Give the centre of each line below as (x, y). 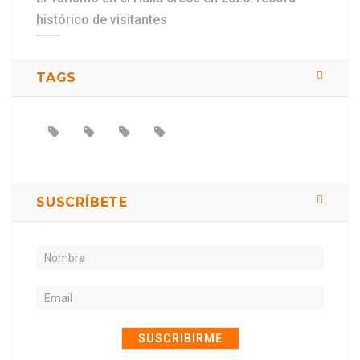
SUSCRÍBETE (82, 202)
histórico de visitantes (102, 20)
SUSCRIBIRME (180, 339)
